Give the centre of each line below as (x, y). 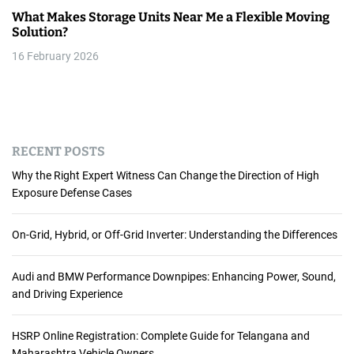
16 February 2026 (55, 56)
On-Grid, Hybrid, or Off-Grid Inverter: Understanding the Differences (175, 235)
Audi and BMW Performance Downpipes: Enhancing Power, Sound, (174, 277)
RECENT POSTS (58, 152)
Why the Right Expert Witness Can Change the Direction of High (166, 176)
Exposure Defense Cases (72, 193)
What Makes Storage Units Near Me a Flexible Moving (171, 17)
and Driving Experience (67, 294)
